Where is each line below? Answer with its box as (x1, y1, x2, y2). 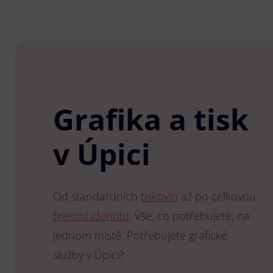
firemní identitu (53, 208, 129, 223)
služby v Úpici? (53, 247, 124, 262)
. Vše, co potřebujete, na (129, 208, 250, 223)
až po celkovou (178, 189, 256, 204)
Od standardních (53, 189, 141, 204)
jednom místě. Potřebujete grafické (53, 228, 227, 243)
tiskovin (141, 189, 178, 204)
